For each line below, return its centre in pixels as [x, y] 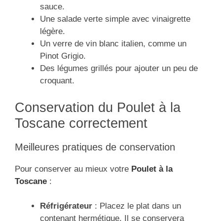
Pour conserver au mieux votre [73, 169]
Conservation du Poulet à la [98, 107]
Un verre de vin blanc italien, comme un [113, 44]
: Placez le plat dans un [137, 206]
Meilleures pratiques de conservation [95, 147]
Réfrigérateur [66, 206]
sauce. [52, 7]
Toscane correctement [81, 123]
